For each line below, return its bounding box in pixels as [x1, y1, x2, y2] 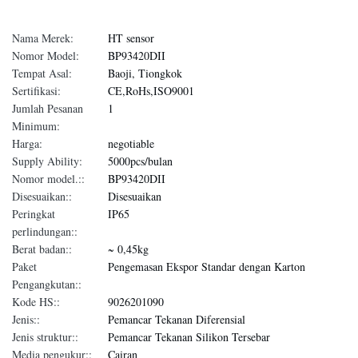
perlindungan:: [12, 224, 78, 239]
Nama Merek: [12, 30, 74, 46]
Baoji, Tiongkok [108, 66, 182, 81]
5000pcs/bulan [108, 153, 173, 169]
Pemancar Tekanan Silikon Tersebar [108, 329, 270, 344]
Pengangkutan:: [12, 276, 82, 292]
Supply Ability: [12, 153, 82, 169]
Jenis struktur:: [12, 329, 78, 344]
